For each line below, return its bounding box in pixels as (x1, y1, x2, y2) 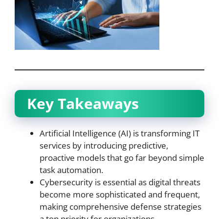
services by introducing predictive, (40, 139, 168, 151)
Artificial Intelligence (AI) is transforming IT (40, 127, 199, 139)
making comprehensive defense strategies (40, 200, 201, 212)
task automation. (40, 164, 103, 175)
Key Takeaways (27, 93, 139, 113)
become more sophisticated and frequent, (40, 188, 200, 200)
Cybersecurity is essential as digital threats (40, 176, 200, 188)
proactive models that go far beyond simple (40, 152, 204, 163)
